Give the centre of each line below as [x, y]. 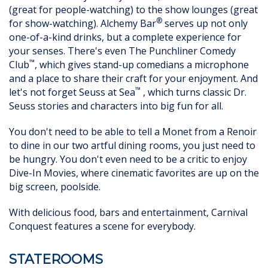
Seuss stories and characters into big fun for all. [116, 106]
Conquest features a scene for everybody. [102, 226]
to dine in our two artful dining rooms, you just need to [132, 146]
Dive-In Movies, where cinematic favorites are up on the [134, 173]
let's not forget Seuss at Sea [72, 92]
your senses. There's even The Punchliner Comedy [122, 51]
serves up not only [205, 24]
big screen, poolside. [55, 187]
